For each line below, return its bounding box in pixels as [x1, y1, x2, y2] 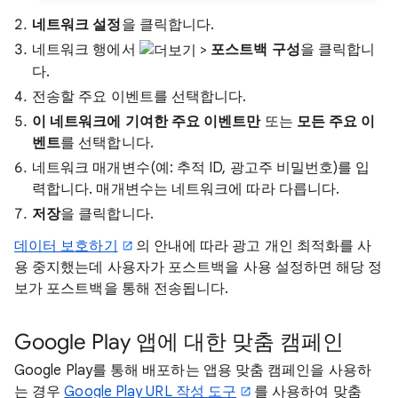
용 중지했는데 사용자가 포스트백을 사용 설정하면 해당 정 [14, 258, 383, 276]
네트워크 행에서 [32, 41, 139, 59]
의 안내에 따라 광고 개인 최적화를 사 [135, 236, 372, 255]
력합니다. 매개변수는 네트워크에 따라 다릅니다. [32, 179, 340, 198]
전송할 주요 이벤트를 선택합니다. [32, 87, 247, 106]
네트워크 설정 [32, 16, 122, 34]
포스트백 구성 [211, 41, 300, 59]
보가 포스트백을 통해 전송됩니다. [14, 279, 229, 298]
